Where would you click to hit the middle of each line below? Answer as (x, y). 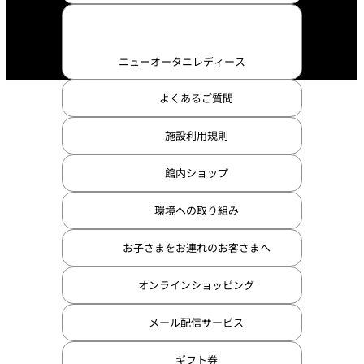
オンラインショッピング (196, 284)
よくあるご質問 (196, 97)
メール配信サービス (196, 322)
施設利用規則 (196, 135)
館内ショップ (196, 172)
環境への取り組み (196, 210)
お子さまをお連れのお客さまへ (196, 247)
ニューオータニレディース (182, 61)
